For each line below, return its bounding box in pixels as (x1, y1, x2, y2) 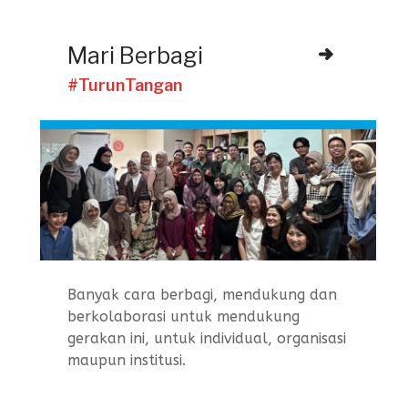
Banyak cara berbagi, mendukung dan (67, 285, 337, 303)
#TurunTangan (67, 76, 182, 96)
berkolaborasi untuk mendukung (67, 307, 300, 325)
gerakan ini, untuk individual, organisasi (67, 329, 346, 347)
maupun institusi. (67, 351, 186, 369)
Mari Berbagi (67, 42, 203, 70)
